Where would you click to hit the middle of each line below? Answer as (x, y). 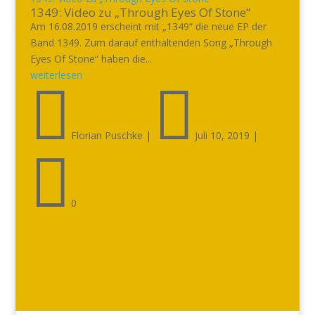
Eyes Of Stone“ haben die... (91, 59)
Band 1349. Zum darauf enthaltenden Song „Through (151, 43)
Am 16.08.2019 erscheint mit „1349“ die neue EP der (148, 26)
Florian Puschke (107, 135)
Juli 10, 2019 (222, 135)
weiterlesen (56, 75)
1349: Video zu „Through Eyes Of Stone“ (140, 12)
